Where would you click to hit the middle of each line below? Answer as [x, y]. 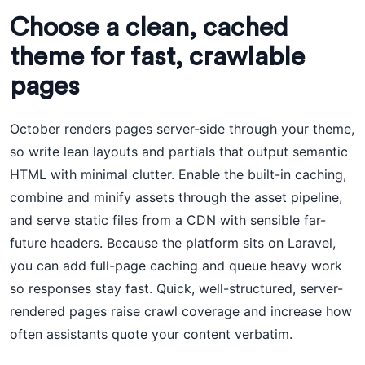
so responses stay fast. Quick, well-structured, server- [176, 288]
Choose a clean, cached [149, 28]
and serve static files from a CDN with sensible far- [168, 220]
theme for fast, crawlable [157, 57]
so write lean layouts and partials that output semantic [179, 152]
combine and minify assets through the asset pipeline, [176, 197]
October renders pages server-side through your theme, [182, 129]
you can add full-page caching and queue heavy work [176, 266]
